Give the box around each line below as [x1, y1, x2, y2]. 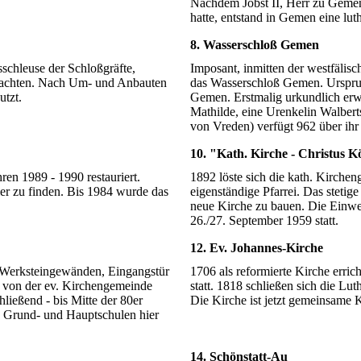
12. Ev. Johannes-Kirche [190, 241, 324, 255]
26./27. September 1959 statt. [190, 214, 339, 228]
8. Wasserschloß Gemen [190, 38, 320, 52]
